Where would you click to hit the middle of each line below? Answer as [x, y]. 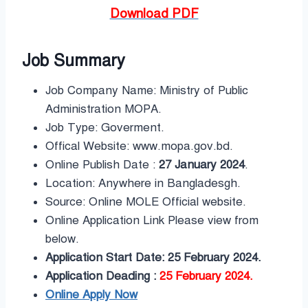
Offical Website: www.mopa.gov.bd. [139, 146]
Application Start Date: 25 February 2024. [153, 257]
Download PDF [154, 13]
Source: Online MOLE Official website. [146, 201]
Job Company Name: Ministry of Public [147, 90]
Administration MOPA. [103, 109]
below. [62, 239]
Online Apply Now [91, 294]
